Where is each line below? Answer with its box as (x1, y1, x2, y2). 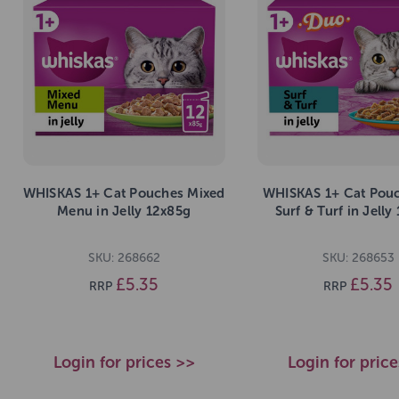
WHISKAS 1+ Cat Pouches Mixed (22, 185, 225, 202)
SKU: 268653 (322, 249, 395, 265)
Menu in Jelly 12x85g (57, 203, 191, 220)
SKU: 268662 (87, 249, 160, 265)
